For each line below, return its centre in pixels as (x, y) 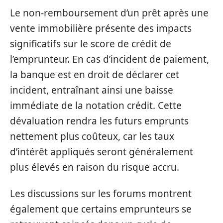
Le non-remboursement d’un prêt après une (109, 13)
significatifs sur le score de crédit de (91, 44)
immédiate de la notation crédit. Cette (96, 105)
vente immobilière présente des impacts (101, 28)
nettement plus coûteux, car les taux (92, 136)
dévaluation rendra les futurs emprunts (99, 121)
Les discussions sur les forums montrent (101, 194)
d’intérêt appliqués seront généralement (102, 152)
